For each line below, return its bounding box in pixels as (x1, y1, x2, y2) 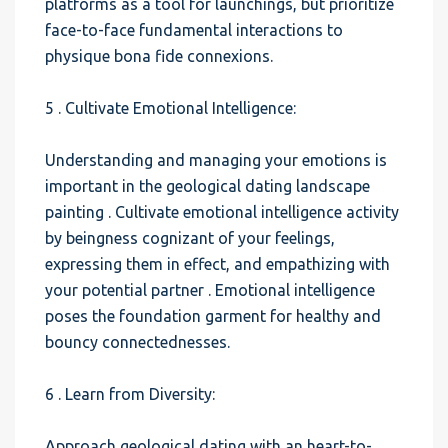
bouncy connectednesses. (45, 333, 230, 351)
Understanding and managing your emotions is (45, 151, 387, 169)
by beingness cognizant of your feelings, (45, 229, 335, 247)
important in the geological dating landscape (45, 177, 370, 195)
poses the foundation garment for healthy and (45, 307, 381, 325)
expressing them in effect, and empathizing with (45, 255, 390, 273)
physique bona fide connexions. (45, 47, 273, 65)
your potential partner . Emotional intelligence (45, 281, 375, 299)
